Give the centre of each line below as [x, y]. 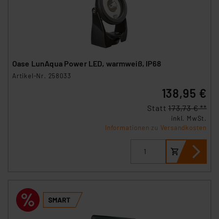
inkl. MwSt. [189, 118]
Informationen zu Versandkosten [156, 127]
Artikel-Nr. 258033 [42, 76]
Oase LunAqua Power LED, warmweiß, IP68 [87, 63]
